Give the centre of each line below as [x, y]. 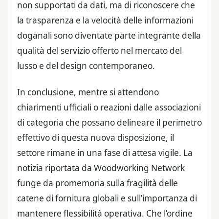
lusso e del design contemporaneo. [86, 66]
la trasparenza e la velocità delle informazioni [105, 20]
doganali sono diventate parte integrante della [109, 35]
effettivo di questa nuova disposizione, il [96, 137]
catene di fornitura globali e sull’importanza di [107, 198]
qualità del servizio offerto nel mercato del [99, 50]
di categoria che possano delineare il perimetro [109, 122]
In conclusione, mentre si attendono [88, 92]
